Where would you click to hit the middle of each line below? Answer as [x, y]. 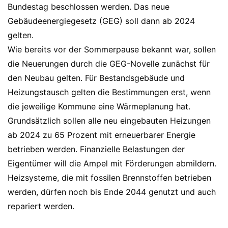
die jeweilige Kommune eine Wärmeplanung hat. [99, 106]
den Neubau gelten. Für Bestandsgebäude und [96, 78]
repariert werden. [41, 206]
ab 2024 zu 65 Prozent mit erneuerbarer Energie [102, 135]
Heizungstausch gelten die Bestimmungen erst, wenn [109, 92]
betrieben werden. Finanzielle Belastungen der [96, 149]
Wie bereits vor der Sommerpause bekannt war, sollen [112, 49]
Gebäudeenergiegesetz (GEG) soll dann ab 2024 [101, 21]
